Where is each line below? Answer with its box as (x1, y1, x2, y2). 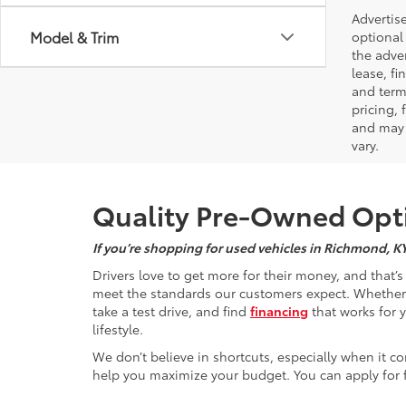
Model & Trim (30, 26, 119, 47)
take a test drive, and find (92, 301, 250, 320)
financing (250, 301, 308, 320)
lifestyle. (92, 319, 143, 338)
